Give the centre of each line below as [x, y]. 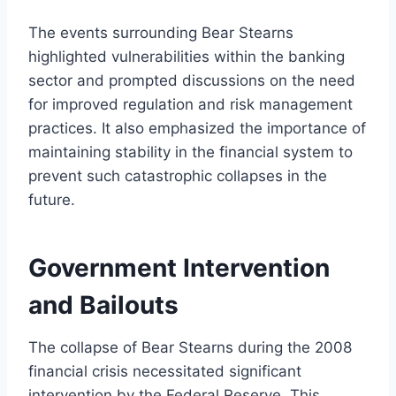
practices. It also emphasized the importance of [197, 128]
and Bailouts [103, 305]
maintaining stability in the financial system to [190, 152]
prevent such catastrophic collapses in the [178, 175]
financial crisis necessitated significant [165, 371]
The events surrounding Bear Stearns [161, 32]
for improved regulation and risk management [190, 104]
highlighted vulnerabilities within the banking [187, 56]
